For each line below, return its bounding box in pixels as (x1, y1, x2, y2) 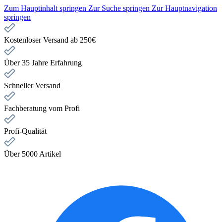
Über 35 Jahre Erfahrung (4, 58, 82, 67)
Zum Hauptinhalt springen (4, 4, 88, 12)
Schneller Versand (4, 81, 60, 90)
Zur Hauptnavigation (152, 4, 217, 12)
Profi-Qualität (4, 127, 47, 135)
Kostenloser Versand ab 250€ (4, 36, 96, 44)
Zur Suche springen (88, 4, 152, 12)
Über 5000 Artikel (4, 150, 61, 158)
